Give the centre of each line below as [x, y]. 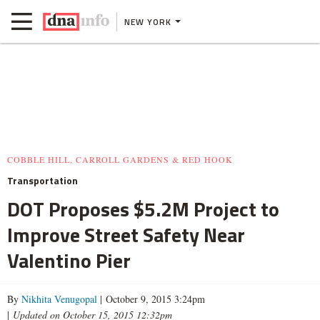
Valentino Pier [69, 260]
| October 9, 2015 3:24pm [151, 299]
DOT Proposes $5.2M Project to [143, 209]
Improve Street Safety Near [126, 235]
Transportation [42, 180]
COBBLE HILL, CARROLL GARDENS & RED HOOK [120, 159]
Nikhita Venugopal [59, 299]
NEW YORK [148, 21]
